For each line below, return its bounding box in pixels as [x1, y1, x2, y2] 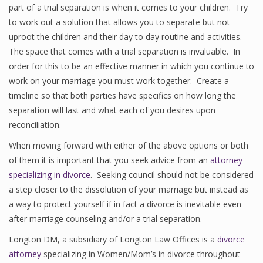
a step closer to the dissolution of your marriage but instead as [9, 184, 248, 195]
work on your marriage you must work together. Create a [9, 75, 229, 86]
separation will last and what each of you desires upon [9, 104, 215, 116]
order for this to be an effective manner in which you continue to [9, 60, 254, 72]
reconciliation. [9, 119, 61, 130]
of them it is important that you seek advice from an [9, 154, 210, 166]
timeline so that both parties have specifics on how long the [9, 90, 236, 101]
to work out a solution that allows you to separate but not [9, 16, 230, 28]
